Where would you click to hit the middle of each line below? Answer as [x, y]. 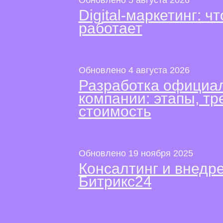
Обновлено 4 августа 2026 [134, 70]
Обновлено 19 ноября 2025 [136, 153]
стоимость [115, 111]
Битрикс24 [115, 181]
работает [110, 28]
